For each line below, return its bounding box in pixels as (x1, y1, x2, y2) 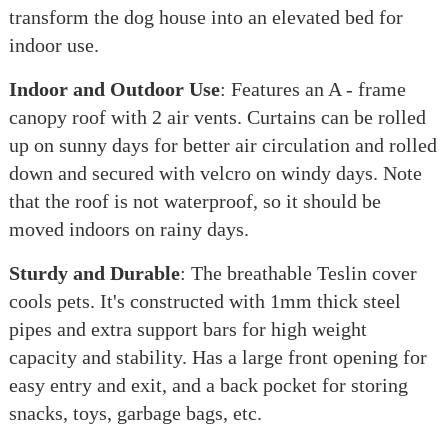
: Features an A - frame (219, 78, 406, 100)
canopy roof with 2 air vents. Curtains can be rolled (8, 106, 426, 128)
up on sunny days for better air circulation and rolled (8, 134, 437, 156)
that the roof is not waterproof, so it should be (8, 190, 381, 212)
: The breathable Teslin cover (179, 262, 417, 284)
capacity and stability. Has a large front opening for (8, 346, 427, 368)
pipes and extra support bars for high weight (8, 318, 367, 340)
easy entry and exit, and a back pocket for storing (8, 374, 408, 396)
